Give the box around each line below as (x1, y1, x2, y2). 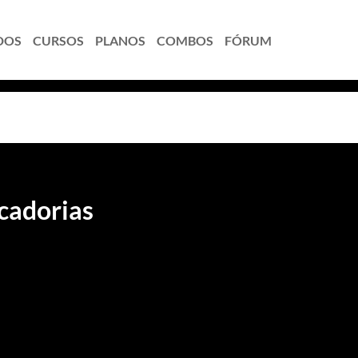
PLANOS (95, 32, 145, 48)
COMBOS (157, 32, 213, 48)
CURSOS (33, 32, 84, 48)
